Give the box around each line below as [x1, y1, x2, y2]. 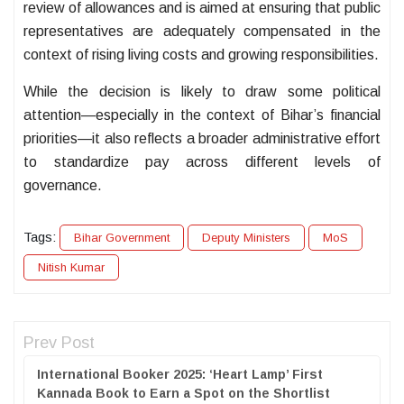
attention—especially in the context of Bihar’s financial [23, 107, 381, 124]
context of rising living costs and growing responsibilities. [23, 47, 379, 63]
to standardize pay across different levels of [23, 154, 381, 170]
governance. [23, 178, 102, 194]
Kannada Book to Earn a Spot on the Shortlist [37, 386, 330, 401]
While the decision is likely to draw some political [23, 84, 381, 100]
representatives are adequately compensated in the [23, 23, 381, 40]
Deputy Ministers [202, 231, 290, 245]
